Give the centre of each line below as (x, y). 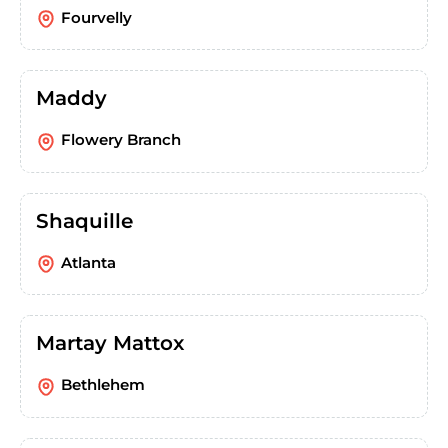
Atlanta (88, 262)
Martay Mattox (110, 343)
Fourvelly (96, 17)
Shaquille (84, 220)
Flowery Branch (121, 140)
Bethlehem (103, 385)
